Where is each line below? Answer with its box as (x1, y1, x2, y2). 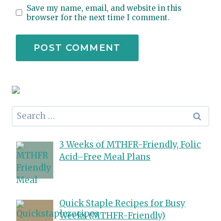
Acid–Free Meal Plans (59, 151, 151, 163)
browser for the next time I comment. (27, 12, 170, 22)
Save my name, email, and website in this (27, 3, 182, 13)
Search (11, 106, 40, 117)
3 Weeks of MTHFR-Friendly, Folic (59, 139, 201, 150)
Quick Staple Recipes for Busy (59, 197, 186, 209)
